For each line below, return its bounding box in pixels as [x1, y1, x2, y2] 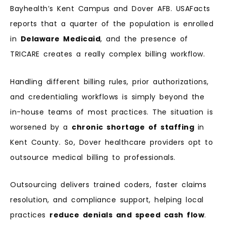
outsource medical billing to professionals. [10, 152, 176, 162]
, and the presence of [100, 34, 188, 44]
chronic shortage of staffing [72, 122, 198, 132]
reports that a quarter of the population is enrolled [10, 19, 213, 29]
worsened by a [10, 122, 72, 132]
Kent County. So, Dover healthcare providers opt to [10, 137, 213, 147]
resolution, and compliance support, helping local [10, 195, 204, 205]
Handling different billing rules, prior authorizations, [10, 76, 209, 87]
